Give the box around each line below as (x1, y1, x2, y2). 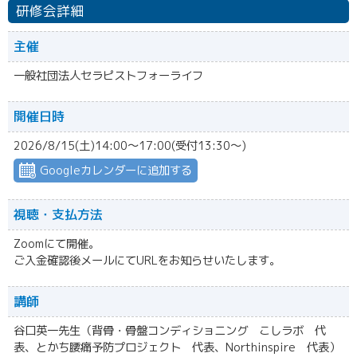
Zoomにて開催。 (14, 236, 100, 252)
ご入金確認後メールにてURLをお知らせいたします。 (14, 253, 280, 269)
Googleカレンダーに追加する (40, 163, 192, 178)
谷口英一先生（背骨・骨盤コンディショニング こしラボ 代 (14, 323, 326, 339)
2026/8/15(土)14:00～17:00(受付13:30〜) (14, 138, 246, 154)
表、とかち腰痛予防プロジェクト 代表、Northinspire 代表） (14, 339, 340, 355)
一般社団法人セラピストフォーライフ (14, 68, 203, 84)
